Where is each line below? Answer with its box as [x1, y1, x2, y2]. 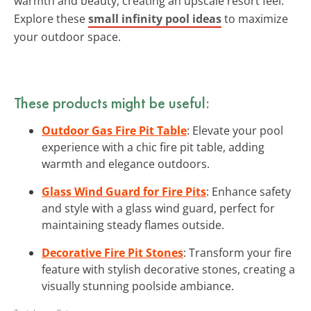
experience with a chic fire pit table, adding [42, 139, 264, 155]
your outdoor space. [14, 28, 121, 44]
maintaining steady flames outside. [42, 217, 224, 233]
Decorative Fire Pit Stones [42, 244, 183, 260]
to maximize [221, 10, 288, 26]
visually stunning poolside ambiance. [42, 278, 234, 294]
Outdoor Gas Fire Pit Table [42, 122, 187, 138]
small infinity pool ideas [88, 10, 221, 26]
